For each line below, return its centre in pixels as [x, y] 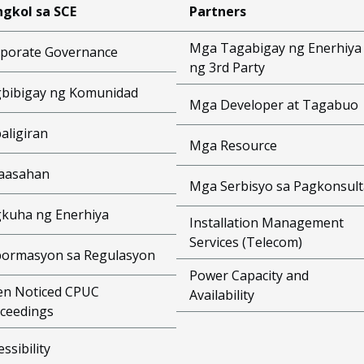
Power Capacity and [249, 275]
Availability [221, 295]
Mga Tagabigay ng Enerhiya [275, 48]
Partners [217, 11]
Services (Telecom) [245, 242]
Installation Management [266, 223]
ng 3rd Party [227, 67]
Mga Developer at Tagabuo [273, 104]
